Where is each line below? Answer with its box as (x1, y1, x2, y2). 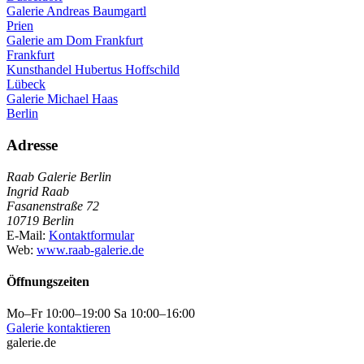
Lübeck (6, 77, 45, 92)
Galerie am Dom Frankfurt (6, 33, 143, 48)
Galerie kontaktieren (6, 321, 110, 336)
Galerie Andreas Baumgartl (6, 4, 146, 19)
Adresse (6, 136, 58, 154)
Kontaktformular (49, 227, 134, 242)
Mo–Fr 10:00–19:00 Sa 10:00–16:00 (6, 306, 195, 321)
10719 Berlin (6, 213, 74, 227)
